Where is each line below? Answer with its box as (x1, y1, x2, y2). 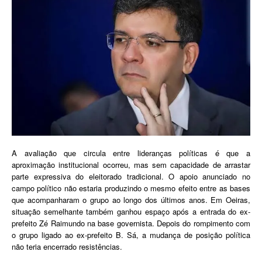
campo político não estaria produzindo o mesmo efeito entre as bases (12, 182, 250, 194)
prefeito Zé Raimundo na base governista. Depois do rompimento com (12, 218, 250, 229)
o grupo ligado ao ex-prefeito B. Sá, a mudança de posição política (12, 229, 250, 241)
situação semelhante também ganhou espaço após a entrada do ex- (12, 206, 250, 218)
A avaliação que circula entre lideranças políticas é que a (12, 147, 250, 159)
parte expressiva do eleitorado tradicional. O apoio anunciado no (12, 171, 250, 182)
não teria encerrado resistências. (12, 241, 122, 253)
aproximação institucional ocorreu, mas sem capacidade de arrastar (12, 159, 250, 171)
